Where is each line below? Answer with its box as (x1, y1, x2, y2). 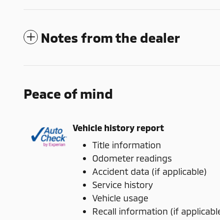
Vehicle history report (73, 122, 164, 133)
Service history (92, 179, 153, 190)
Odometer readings (92, 152, 172, 164)
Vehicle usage (92, 192, 148, 203)
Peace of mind (24, 85, 113, 101)
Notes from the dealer (41, 29, 180, 45)
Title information (92, 139, 161, 150)
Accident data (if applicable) (92, 165, 207, 177)
